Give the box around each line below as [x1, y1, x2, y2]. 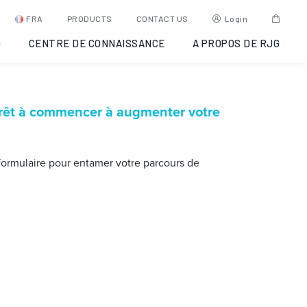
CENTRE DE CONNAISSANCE [28, 37, 165, 49]
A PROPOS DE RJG [192, 37, 280, 49]
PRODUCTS [66, 14, 112, 23]
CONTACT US [136, 14, 188, 23]
